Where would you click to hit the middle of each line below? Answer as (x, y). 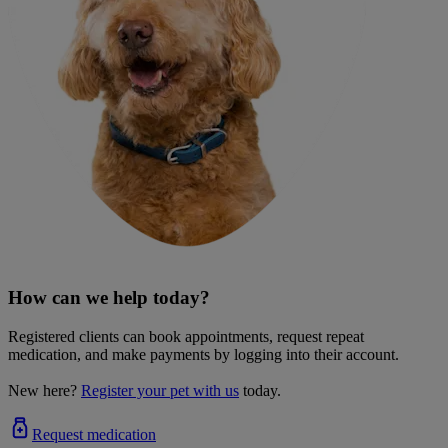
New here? (42, 391)
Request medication (94, 435)
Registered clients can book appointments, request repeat (186, 337)
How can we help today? (109, 298)
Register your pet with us (160, 391)
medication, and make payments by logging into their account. (203, 355)
